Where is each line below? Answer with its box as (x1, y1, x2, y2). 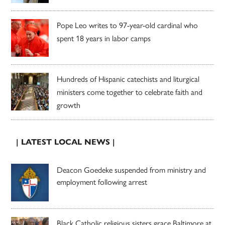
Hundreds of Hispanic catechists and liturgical (57, 74, 200, 84)
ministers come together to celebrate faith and (57, 87, 203, 97)
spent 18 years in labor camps (57, 33, 151, 43)
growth (57, 100, 81, 110)
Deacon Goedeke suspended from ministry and (57, 165, 206, 175)
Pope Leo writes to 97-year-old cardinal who (57, 20, 198, 30)
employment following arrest (57, 177, 148, 187)
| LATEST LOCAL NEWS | (16, 137, 116, 147)
